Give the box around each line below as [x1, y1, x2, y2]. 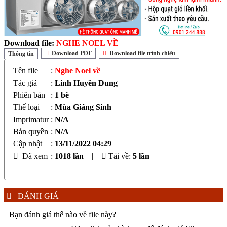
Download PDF [50, 50, 92, 57]
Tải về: [108, 152, 133, 161]
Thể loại [13, 103, 40, 112]
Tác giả [13, 79, 37, 88]
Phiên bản [13, 91, 45, 100]
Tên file [13, 66, 38, 75]
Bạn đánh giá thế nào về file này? [9, 210, 116, 219]
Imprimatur [13, 115, 49, 124]
